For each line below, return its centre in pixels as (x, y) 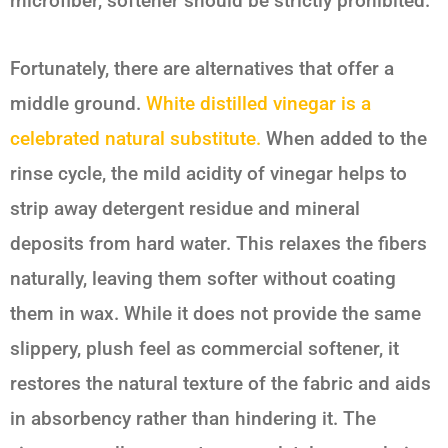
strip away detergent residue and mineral (185, 209)
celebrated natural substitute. (135, 139)
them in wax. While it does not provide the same (215, 314)
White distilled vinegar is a (258, 104)
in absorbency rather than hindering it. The (193, 419)
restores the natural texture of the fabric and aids (220, 384)
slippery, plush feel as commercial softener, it (204, 349)
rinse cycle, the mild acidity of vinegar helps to (208, 174)
